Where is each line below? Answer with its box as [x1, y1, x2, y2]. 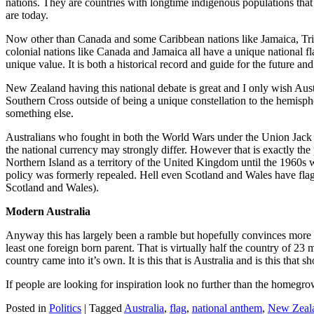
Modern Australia [6, 205, 90, 217]
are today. [6, 8, 48, 21]
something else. [6, 107, 74, 119]
